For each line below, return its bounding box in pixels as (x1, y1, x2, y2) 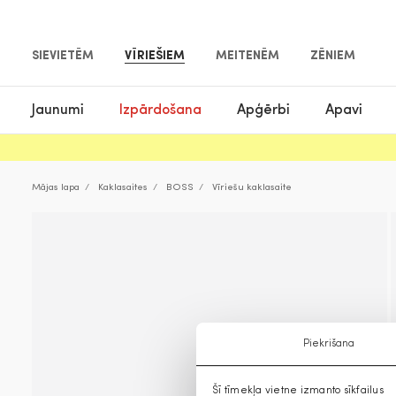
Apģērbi (237, 103, 290, 118)
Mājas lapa (32, 183, 80, 193)
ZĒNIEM (310, 49, 355, 63)
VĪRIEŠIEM (125, 49, 185, 63)
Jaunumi (32, 103, 84, 118)
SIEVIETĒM (32, 49, 94, 63)
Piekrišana (302, 339, 355, 349)
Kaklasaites (98, 183, 148, 193)
